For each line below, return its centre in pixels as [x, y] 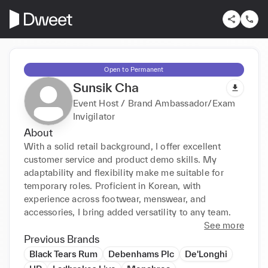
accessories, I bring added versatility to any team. [128, 212]
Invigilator [94, 116]
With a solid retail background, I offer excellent [122, 146]
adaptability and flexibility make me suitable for [124, 172]
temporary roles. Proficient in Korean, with [112, 185]
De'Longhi [206, 254]
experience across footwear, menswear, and [115, 199]
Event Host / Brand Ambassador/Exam [154, 103]
